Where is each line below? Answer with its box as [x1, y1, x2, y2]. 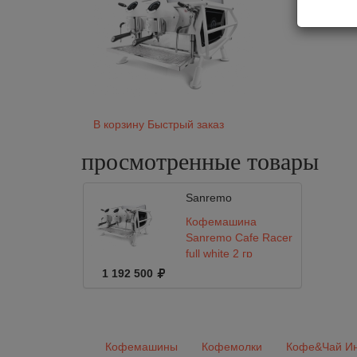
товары [247, 148, 319, 175]
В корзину [93, 118, 144, 131]
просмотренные [81, 148, 247, 175]
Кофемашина [185, 215, 257, 228]
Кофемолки [202, 340, 262, 353]
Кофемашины [105, 340, 178, 353]
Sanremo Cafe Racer [185, 231, 292, 244]
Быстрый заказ [147, 118, 224, 131]
